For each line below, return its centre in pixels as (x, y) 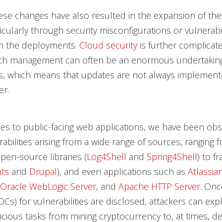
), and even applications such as (122, 171)
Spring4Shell (172, 157)
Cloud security (108, 45)
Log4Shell (106, 157)
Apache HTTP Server (159, 186)
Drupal (43, 171)
